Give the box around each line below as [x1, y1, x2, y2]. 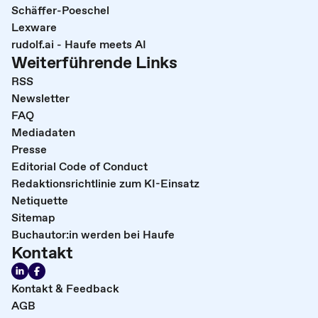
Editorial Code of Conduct [11, 158, 148, 175]
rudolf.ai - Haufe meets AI [11, 36, 146, 53]
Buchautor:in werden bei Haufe [11, 226, 175, 243]
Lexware [11, 19, 57, 35]
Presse [11, 141, 47, 158]
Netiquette [11, 192, 68, 209]
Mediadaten [11, 124, 75, 141]
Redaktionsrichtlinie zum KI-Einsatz [11, 175, 199, 192]
